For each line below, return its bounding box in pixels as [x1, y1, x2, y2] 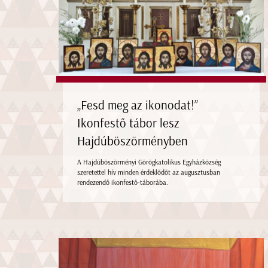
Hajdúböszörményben [77, 133, 188, 148]
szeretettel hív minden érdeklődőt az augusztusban [77, 167, 220, 176]
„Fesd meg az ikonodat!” [77, 97, 198, 112]
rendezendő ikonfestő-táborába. [77, 178, 168, 187]
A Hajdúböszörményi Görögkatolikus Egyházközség [77, 157, 221, 166]
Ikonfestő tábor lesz [77, 115, 179, 130]
